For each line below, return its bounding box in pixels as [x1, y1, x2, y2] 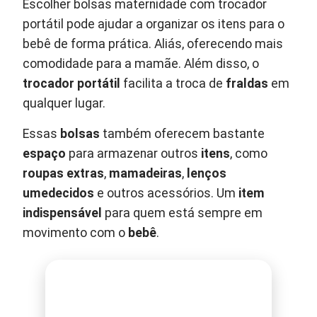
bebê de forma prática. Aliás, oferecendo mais [23, 37, 284, 52]
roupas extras [23, 166, 105, 181]
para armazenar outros [66, 146, 202, 161]
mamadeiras [109, 166, 183, 181]
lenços [187, 166, 227, 181]
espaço [23, 146, 67, 161]
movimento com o [23, 226, 129, 241]
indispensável [23, 206, 103, 221]
